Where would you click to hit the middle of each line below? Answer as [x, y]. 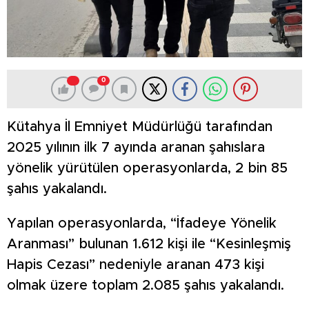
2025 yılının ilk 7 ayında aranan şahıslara [136, 148]
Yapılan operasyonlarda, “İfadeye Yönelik [142, 224]
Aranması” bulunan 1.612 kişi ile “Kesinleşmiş [149, 245]
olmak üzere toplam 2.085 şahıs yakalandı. [146, 286]
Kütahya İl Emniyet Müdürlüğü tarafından [140, 127]
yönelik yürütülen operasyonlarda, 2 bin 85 [147, 169]
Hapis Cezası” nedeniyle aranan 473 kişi [136, 265]
